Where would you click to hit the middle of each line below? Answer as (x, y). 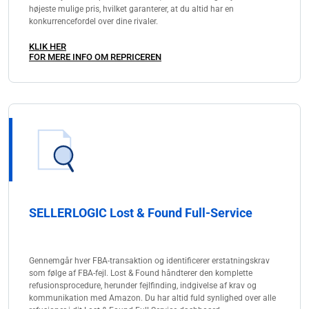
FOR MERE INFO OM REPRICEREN (95, 57)
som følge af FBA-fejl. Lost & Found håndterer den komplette (141, 273)
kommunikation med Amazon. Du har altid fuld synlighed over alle (152, 298)
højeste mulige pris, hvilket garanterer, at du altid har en (131, 9)
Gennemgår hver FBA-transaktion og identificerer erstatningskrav (149, 260)
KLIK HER (48, 46)
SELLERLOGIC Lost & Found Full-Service (141, 212)
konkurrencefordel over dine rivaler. (93, 21)
